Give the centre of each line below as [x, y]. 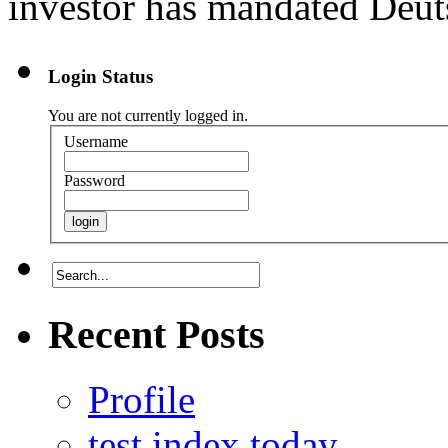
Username [96, 141]
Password [94, 180]
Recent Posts [156, 334]
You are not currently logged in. [148, 116]
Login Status [100, 77]
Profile [141, 399]
